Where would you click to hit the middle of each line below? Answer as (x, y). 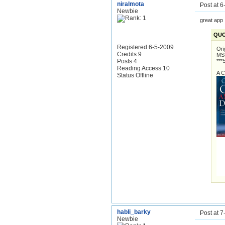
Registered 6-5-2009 (145, 47)
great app (211, 20)
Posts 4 (127, 61)
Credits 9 (129, 54)
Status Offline (135, 75)
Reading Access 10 (143, 68)
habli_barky (134, 212)
